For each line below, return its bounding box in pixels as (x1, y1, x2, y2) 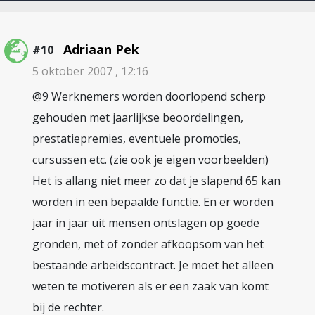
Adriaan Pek (63, 41, 139, 58)
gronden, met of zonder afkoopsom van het (32, 236, 264, 252)
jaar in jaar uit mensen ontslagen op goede (32, 215, 259, 231)
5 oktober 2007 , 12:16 (32, 63, 148, 79)
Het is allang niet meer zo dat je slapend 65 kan (32, 173, 281, 188)
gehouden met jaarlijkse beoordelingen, (32, 110, 243, 125)
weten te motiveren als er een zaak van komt (32, 278, 269, 294)
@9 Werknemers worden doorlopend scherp (32, 89, 266, 104)
